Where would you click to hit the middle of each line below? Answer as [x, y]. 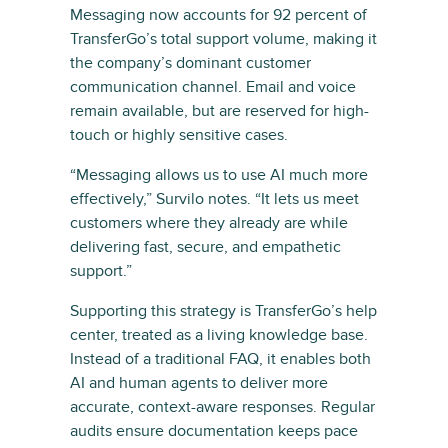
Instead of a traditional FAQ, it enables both [220, 359]
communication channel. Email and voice [213, 87]
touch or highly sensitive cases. [179, 135]
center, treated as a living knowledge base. [219, 335]
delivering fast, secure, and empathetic [205, 247]
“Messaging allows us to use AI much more [219, 175]
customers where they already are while [209, 223]
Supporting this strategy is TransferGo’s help [223, 311]
